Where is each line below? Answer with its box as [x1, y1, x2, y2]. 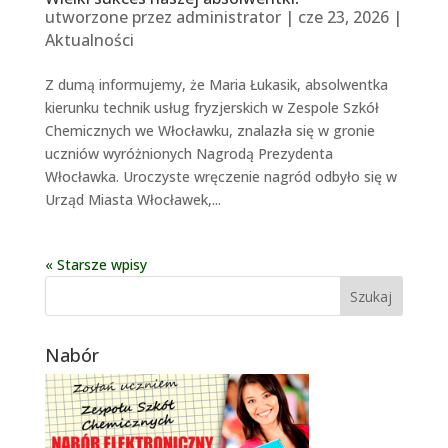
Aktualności [44, 28, 134, 51]
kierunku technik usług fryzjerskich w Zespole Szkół [44, 97, 379, 117]
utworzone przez [44, 5, 176, 28]
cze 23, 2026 [297, 5, 389, 28]
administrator [175, 5, 281, 28]
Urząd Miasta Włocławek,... [44, 189, 221, 209]
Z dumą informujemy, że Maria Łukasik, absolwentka [44, 74, 388, 94]
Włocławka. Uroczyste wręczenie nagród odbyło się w [44, 166, 397, 186]
